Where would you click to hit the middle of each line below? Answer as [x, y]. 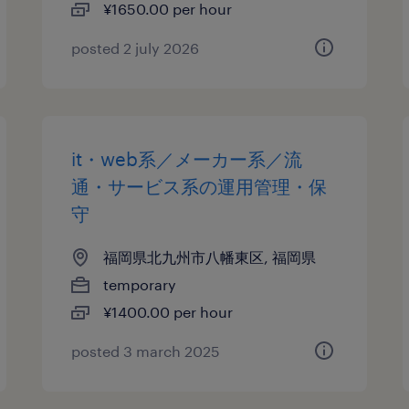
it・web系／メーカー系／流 [187, 159]
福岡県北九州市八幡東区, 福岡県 [210, 257]
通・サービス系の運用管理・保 [199, 186]
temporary [140, 284]
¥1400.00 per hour [168, 312]
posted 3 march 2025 [146, 351]
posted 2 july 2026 [136, 48]
